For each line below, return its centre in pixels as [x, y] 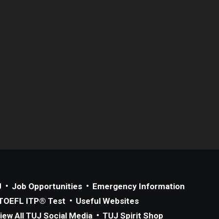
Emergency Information [139, 186]
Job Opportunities [47, 186]
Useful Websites [107, 201]
